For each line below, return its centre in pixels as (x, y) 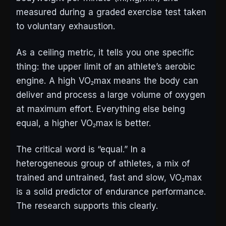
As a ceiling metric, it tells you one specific (105, 53)
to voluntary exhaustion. (66, 26)
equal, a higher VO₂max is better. (84, 123)
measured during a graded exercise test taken (111, 12)
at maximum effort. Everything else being (101, 109)
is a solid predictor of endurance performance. (111, 192)
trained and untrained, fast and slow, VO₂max (109, 178)
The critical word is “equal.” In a (81, 150)
